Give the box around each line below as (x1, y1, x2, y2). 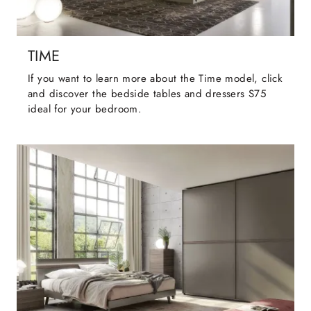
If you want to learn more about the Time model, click (28, 71, 283, 87)
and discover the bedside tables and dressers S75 (28, 86, 267, 102)
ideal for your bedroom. (28, 101, 142, 117)
